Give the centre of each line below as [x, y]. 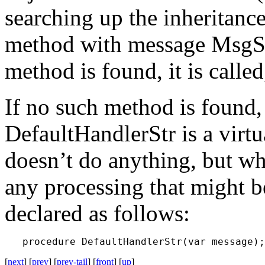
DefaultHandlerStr [93, 133]
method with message [108, 44]
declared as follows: [97, 213]
